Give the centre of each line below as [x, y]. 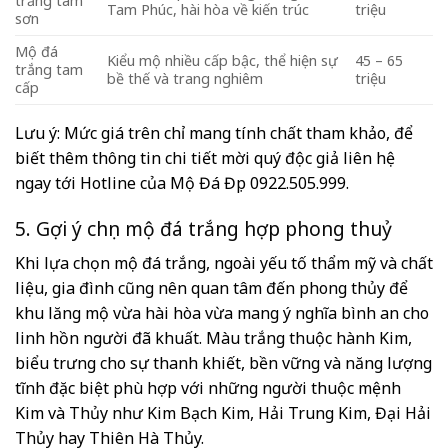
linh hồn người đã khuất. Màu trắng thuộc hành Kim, [213, 337]
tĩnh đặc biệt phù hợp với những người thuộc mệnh [208, 387]
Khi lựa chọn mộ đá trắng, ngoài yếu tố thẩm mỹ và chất [224, 262]
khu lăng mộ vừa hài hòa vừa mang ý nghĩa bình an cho [222, 312]
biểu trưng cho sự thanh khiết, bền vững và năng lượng [223, 362]
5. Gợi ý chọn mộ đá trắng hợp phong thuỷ [203, 228]
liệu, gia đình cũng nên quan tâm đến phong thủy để [211, 287]
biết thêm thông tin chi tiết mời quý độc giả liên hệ [205, 158]
